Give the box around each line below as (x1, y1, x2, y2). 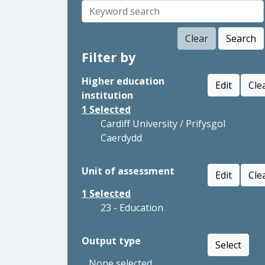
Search (226, 32, 256, 45)
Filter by (82, 49, 135, 66)
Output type (82, 234, 141, 247)
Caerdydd (101, 131, 142, 144)
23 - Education (101, 201, 163, 214)
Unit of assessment (82, 164, 174, 177)
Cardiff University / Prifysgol (101, 117, 225, 130)
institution (82, 89, 133, 102)
